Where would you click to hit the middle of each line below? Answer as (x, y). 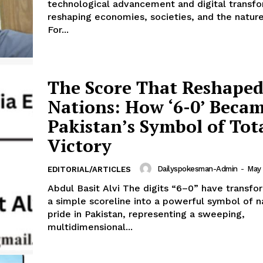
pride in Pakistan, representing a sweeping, (146, 214)
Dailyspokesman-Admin (197, 168)
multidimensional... (90, 227)
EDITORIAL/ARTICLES (89, 170)
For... (58, 30)
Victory (80, 146)
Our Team (132, 41)
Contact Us (135, 23)
